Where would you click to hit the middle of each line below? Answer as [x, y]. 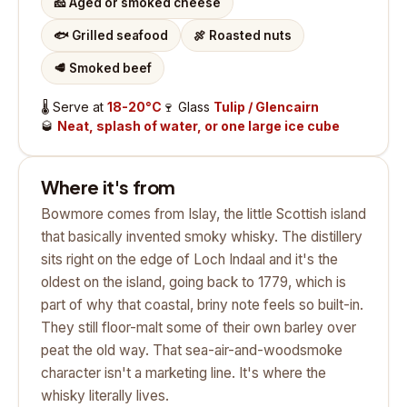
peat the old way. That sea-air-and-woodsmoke [192, 350]
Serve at [80, 107]
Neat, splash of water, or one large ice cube [199, 126]
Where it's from [108, 187]
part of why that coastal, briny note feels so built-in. [202, 305]
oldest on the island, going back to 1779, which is [194, 282]
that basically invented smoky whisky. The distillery [202, 237]
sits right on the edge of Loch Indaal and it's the [189, 259]
